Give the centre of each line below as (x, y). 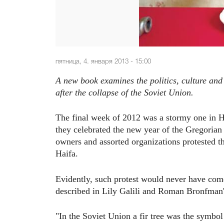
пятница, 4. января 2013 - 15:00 (103, 62)
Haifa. (67, 154)
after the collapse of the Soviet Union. (124, 92)
